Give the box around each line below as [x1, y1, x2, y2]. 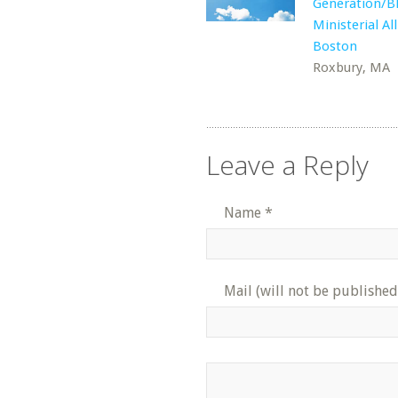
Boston [313, 38, 357, 54]
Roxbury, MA [313, 60, 390, 76]
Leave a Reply [206, 147, 369, 183]
